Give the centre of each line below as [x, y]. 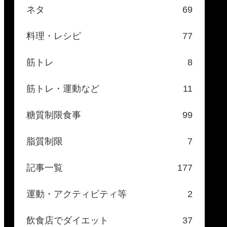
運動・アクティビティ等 [77, 194]
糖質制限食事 [54, 115]
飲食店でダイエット [67, 221]
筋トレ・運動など [63, 89]
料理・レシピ [54, 36]
